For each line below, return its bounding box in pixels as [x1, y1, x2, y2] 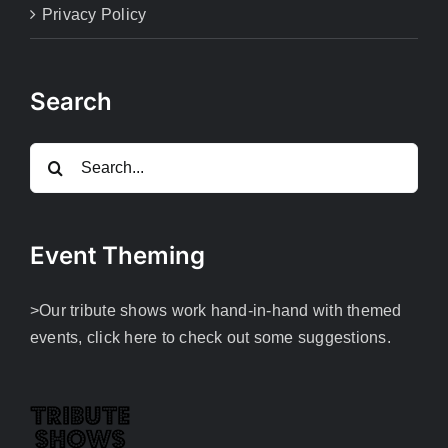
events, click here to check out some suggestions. [30, 329, 391, 347]
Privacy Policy [42, 6, 147, 24]
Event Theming [30, 241, 205, 271]
